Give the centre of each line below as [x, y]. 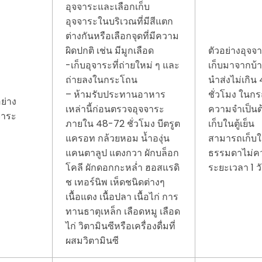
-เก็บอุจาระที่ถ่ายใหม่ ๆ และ [123, 65]
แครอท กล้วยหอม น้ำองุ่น [118, 139]
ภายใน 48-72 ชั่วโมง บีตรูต [123, 124]
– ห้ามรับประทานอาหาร [116, 95]
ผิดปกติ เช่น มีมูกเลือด [110, 51]
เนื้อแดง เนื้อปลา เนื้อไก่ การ [122, 197]
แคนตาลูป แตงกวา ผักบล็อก [123, 153]
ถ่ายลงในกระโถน [102, 80]
